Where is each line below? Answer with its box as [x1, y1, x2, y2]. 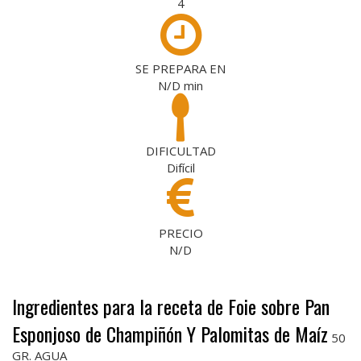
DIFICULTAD [145, 143, 216, 160]
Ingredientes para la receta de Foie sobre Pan [12, 292, 330, 322]
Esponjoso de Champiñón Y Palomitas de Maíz [12, 319, 328, 349]
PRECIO [158, 225, 203, 242]
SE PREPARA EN [135, 60, 226, 77]
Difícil [166, 160, 195, 176]
